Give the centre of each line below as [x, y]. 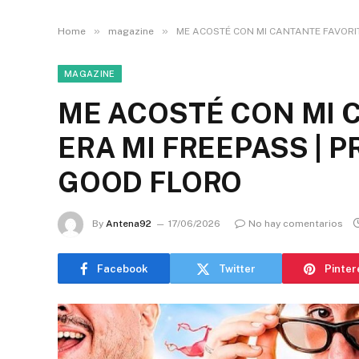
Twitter [237, 268]
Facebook [122, 268]
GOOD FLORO [150, 182]
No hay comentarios [296, 224]
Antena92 [129, 224]
